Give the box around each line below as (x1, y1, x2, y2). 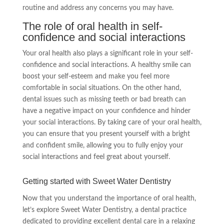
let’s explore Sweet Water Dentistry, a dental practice (22, 206, 186, 214)
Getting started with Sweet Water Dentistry (22, 177, 171, 186)
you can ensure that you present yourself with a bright (22, 130, 190, 138)
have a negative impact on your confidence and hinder (22, 107, 190, 115)
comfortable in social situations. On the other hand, (22, 84, 181, 92)
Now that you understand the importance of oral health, (22, 195, 196, 202)
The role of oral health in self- (22, 20, 162, 33)
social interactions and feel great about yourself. (22, 153, 170, 161)
